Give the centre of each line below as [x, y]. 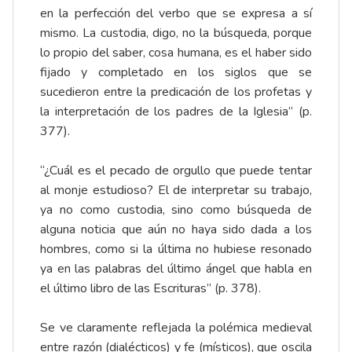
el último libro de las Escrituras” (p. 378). [150, 289]
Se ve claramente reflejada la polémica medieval [176, 328]
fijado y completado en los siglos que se [176, 73]
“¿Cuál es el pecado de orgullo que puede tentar [176, 171]
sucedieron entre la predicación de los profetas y [176, 92]
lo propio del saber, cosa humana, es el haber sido [176, 53]
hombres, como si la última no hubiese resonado [176, 249]
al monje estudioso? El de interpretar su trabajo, [176, 191]
